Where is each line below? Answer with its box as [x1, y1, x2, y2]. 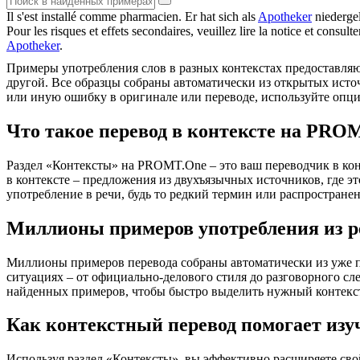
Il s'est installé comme [6, 9, 120, 23]
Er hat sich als [185, 9, 258, 23]
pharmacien [120, 9, 178, 23]
